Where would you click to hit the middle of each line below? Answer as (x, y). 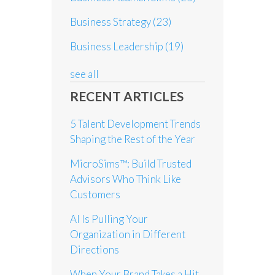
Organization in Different (128, 234)
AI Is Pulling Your (109, 219)
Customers (95, 195)
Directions (95, 250)
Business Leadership (118, 47)
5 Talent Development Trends (135, 124)
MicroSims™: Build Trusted (131, 164)
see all (84, 74)
